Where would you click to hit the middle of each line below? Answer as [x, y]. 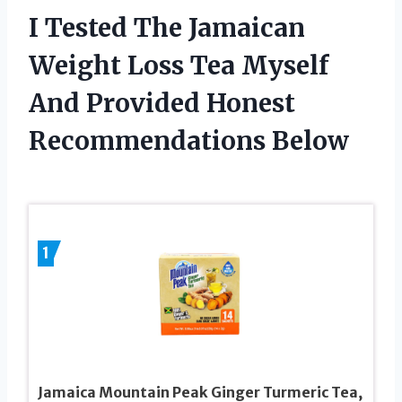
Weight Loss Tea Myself [179, 65]
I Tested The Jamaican [167, 27]
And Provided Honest [162, 103]
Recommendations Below [189, 140]
